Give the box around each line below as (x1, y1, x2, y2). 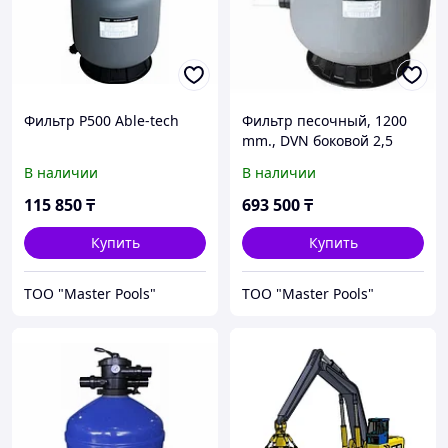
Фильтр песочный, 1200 (242, 111, 407, 131)
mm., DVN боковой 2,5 (242, 131, 393, 151)
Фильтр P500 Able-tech (24, 111, 179, 131)
